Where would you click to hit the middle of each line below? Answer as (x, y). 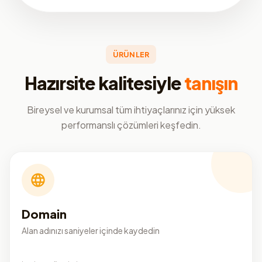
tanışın (211, 82)
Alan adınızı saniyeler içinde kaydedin (91, 230)
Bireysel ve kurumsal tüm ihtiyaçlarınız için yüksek (131, 109)
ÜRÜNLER (131, 54)
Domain (44, 213)
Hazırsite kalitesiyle (103, 82)
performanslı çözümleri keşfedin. (131, 125)
